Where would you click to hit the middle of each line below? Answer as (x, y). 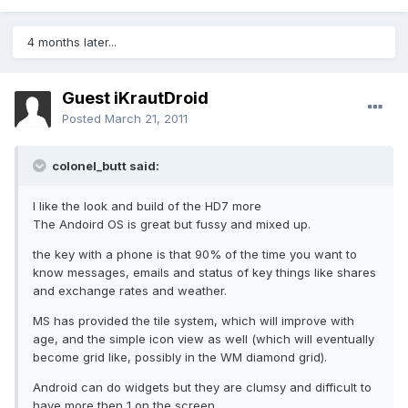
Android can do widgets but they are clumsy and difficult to (202, 388)
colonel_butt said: (104, 166)
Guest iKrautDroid (135, 98)
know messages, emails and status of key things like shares (204, 273)
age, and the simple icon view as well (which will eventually (204, 339)
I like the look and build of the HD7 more (147, 206)
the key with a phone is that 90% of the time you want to (195, 255)
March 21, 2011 (146, 119)
